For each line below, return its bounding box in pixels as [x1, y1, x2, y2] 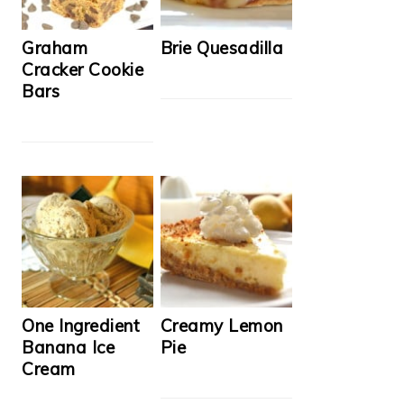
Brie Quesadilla [160, 36, 284, 59]
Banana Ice [22, 335, 115, 358]
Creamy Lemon [160, 314, 283, 336]
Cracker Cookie [22, 58, 143, 80]
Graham [22, 36, 87, 59]
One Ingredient [22, 314, 140, 336]
